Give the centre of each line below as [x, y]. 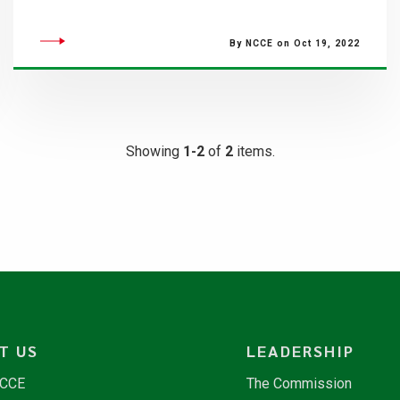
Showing [154, 151]
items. [254, 151]
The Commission [299, 383]
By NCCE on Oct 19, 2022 [294, 43]
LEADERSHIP [300, 350]
